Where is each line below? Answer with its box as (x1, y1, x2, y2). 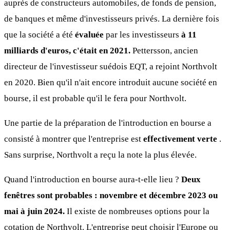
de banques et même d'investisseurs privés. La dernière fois (4, 14, 219, 24)
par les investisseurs (106, 30, 181, 40)
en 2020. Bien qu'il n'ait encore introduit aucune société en (4, 78, 217, 88)
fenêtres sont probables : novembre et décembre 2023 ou (4, 190, 218, 201)
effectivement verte (143, 134, 219, 144)
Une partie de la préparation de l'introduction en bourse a (4, 118, 212, 128)
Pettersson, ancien (132, 46, 198, 56)
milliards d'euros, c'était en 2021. (4, 46, 132, 56)
